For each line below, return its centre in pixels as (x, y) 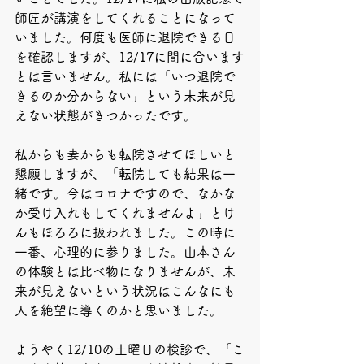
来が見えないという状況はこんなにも (125, 291)
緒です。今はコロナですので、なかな (125, 193)
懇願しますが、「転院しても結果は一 (125, 174)
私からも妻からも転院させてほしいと (125, 154)
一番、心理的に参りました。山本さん (125, 252)
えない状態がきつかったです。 (106, 115)
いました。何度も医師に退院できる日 (125, 37)
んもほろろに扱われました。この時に (125, 232)
